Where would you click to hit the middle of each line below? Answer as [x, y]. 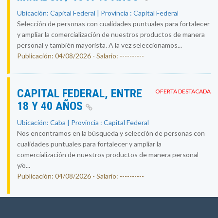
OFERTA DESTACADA [183, 91]
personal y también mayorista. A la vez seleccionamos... [100, 45]
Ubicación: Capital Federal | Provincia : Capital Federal [98, 13]
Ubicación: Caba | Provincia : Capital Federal [83, 122]
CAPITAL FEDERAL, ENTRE [80, 93]
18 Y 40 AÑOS [51, 106]
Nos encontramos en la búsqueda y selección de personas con [111, 133]
